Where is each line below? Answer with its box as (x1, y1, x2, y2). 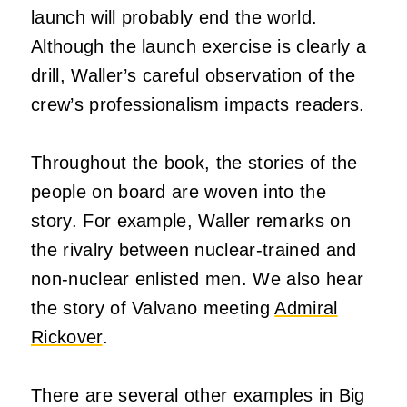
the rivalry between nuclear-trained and (31, 239, 357, 260)
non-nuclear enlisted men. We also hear (31, 268, 364, 289)
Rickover (31, 326, 103, 347)
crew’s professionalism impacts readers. (31, 94, 365, 114)
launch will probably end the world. (31, 6, 318, 27)
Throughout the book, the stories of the (31, 152, 358, 173)
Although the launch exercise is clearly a (31, 35, 367, 56)
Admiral (274, 297, 338, 318)
